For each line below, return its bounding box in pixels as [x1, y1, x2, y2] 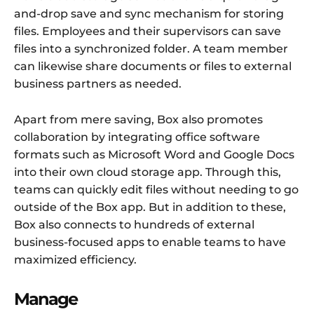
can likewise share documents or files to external [14, 60, 292, 74]
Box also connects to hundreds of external [14, 218, 254, 232]
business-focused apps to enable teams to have [14, 235, 286, 250]
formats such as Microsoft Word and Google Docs [14, 148, 294, 162]
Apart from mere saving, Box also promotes [14, 113, 263, 127]
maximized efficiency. [14, 253, 137, 267]
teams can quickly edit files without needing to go [14, 183, 299, 197]
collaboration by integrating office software [14, 130, 260, 144]
